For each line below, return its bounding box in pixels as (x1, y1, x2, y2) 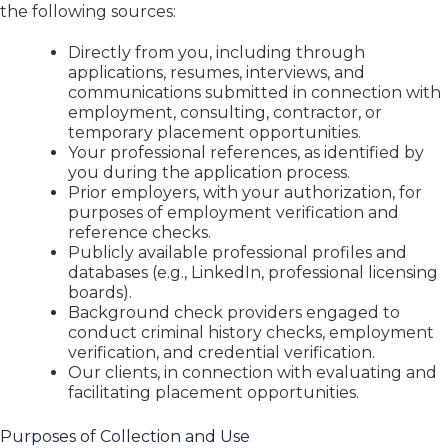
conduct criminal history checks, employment (68, 322, 434, 342)
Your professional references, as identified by (68, 142, 424, 162)
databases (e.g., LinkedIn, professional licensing (68, 262, 438, 282)
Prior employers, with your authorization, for (68, 182, 422, 202)
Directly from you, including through (68, 42, 365, 62)
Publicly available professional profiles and (68, 242, 407, 262)
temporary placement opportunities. (68, 122, 361, 142)
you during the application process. (68, 162, 350, 182)
